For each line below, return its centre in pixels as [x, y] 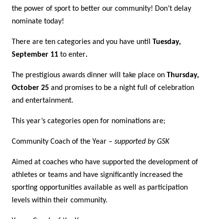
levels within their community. [60, 201]
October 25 [30, 88]
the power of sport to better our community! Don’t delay [101, 9]
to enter [73, 55]
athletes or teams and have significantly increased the [97, 175]
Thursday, [183, 76]
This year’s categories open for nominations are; [88, 121]
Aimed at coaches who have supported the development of [105, 163]
